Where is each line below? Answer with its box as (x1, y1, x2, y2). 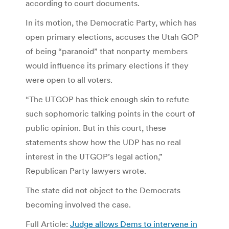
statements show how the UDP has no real (26, 136, 181, 147)
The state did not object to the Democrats (26, 185, 180, 195)
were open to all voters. (26, 74, 112, 85)
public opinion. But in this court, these (26, 122, 166, 133)
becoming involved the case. (26, 199, 131, 210)
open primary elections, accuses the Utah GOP (26, 31, 199, 42)
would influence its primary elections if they (26, 60, 189, 71)
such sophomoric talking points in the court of (26, 108, 195, 119)
